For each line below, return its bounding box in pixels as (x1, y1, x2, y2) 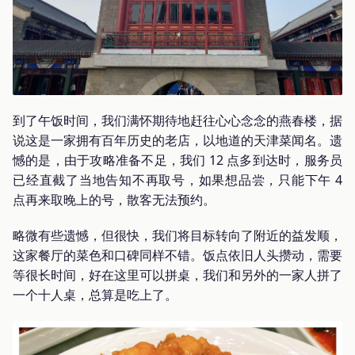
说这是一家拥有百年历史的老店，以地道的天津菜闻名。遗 (13, 131, 342, 149)
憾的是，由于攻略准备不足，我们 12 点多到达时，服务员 (13, 151, 342, 169)
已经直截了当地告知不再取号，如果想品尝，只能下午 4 (13, 170, 342, 189)
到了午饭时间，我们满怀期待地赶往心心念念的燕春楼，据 (13, 111, 342, 129)
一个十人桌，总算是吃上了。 (13, 285, 177, 303)
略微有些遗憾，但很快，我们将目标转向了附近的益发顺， (13, 226, 342, 244)
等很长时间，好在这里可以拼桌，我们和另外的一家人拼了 (13, 265, 342, 284)
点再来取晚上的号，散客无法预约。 (13, 190, 216, 208)
